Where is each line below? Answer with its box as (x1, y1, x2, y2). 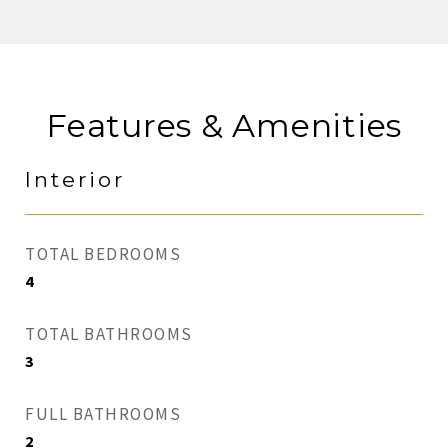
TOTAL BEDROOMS (25, 243, 181, 265)
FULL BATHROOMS (25, 403, 181, 425)
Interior (25, 167, 125, 192)
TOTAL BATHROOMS (25, 323, 193, 345)
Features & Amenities (46, 106, 402, 145)
